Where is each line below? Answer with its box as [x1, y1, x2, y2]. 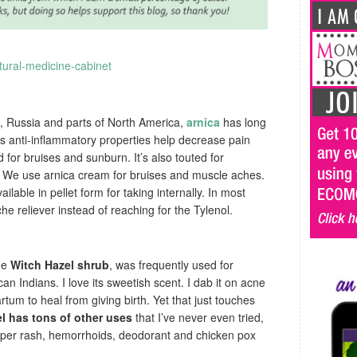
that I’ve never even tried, [132, 309, 264, 326]
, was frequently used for [109, 257, 233, 273]
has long [220, 114, 266, 131]
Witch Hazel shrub [10, 257, 109, 273]
